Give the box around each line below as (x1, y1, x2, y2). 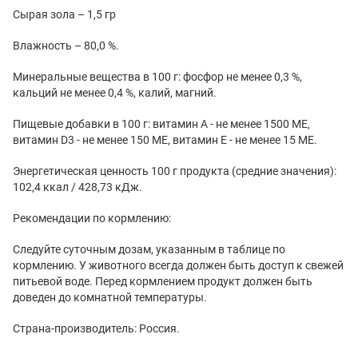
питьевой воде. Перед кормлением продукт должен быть (13, 274, 312, 288)
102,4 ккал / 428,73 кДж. (13, 180, 142, 193)
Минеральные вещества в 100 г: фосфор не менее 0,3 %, (13, 70, 302, 83)
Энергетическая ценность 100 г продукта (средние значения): (13, 164, 336, 177)
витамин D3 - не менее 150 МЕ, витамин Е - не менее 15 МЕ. (13, 133, 317, 146)
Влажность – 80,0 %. (13, 38, 119, 52)
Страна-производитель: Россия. (13, 321, 180, 335)
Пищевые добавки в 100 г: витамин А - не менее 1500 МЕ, (13, 117, 310, 130)
